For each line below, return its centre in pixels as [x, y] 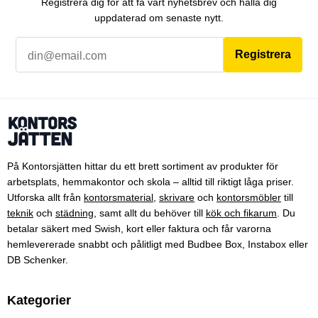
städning [75, 213]
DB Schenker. [38, 259]
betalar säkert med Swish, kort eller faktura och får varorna [139, 228]
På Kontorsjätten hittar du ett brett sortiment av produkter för [143, 166]
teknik [20, 213]
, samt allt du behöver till [150, 213]
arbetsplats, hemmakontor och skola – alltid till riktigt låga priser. [150, 181]
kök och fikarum [241, 213]
